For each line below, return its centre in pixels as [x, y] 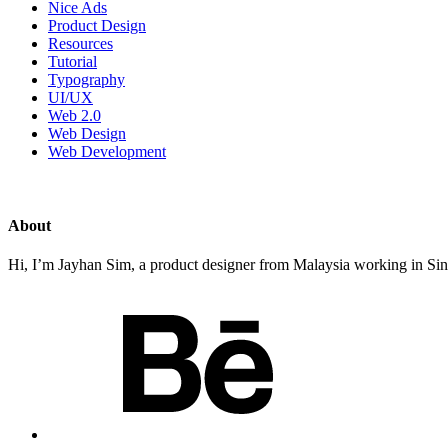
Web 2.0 [74, 116]
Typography [86, 80]
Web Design [87, 134]
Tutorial [72, 62]
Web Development [107, 152]
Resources [80, 44]
